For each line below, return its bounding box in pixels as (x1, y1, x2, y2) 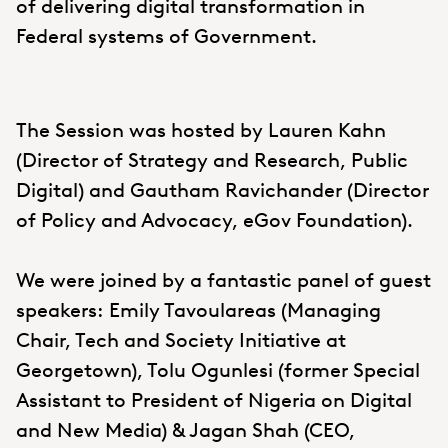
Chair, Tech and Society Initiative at (16, 327, 346, 352)
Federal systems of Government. (16, 23, 317, 48)
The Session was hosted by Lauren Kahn (16, 117, 386, 142)
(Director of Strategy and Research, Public (16, 147, 408, 172)
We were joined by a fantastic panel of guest (16, 267, 431, 292)
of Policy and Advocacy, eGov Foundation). (16, 207, 413, 232)
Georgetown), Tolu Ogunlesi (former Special (16, 357, 420, 382)
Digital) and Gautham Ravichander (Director (16, 177, 429, 202)
